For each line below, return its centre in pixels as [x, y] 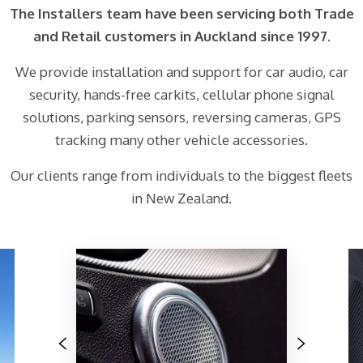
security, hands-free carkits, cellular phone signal [181, 95]
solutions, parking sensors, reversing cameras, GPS [181, 117]
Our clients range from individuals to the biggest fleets [181, 176]
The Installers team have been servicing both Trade [181, 14]
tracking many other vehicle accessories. [181, 140]
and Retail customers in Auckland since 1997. [181, 36]
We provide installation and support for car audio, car [181, 72]
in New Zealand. [181, 199]
